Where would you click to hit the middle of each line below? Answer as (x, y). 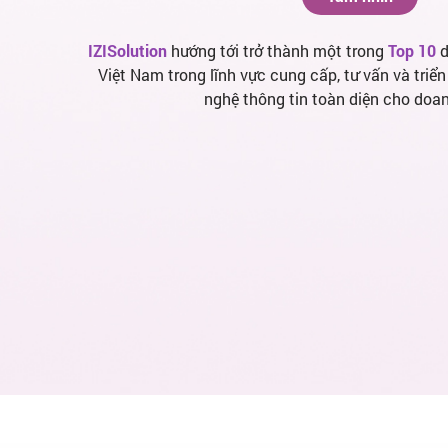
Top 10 (412, 50)
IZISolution (130, 50)
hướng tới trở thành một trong (280, 50)
